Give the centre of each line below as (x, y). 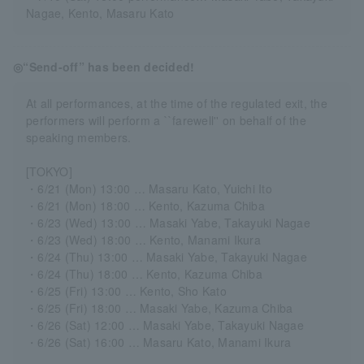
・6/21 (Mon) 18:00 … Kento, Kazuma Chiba (145, 206)
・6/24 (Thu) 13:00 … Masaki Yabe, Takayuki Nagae (167, 257)
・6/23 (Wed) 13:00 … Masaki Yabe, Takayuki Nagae (168, 223)
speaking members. (79, 138)
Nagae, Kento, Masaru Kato (100, 13)
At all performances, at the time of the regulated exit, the (177, 104)
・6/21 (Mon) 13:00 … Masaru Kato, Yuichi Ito (149, 189)
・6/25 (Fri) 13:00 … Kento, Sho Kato (126, 291)
